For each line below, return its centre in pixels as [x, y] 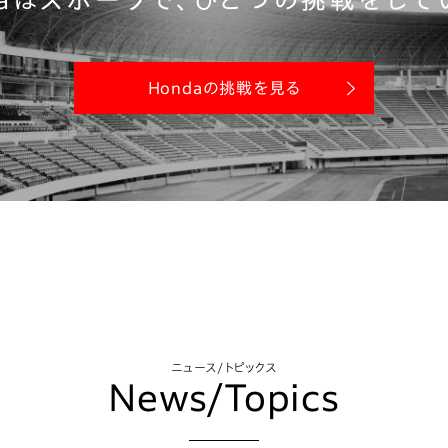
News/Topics [224, 397]
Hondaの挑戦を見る [224, 88]
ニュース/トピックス [224, 367]
